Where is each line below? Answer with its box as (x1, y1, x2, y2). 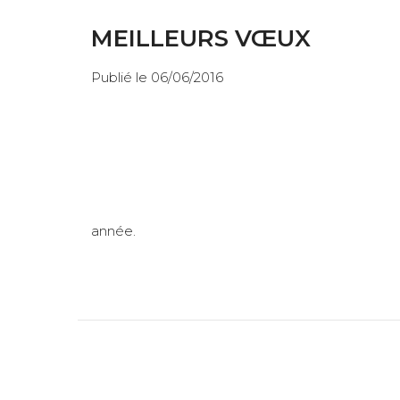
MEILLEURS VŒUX (91, 24, 311, 53)
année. (91, 222, 136, 239)
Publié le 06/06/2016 (91, 69, 223, 86)
